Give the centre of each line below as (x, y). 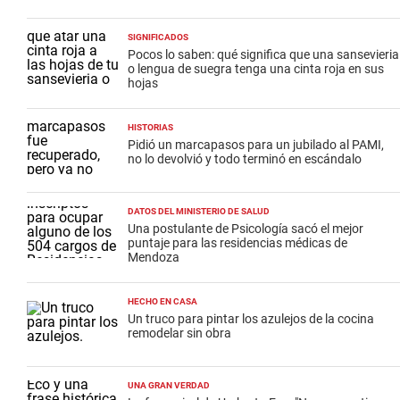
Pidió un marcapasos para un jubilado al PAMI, (256, 144)
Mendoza (154, 257)
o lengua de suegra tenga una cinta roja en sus (256, 68)
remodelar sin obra (179, 333)
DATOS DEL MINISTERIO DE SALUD (199, 211)
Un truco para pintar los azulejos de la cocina (251, 318)
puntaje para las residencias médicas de (237, 242)
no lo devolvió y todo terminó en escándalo (245, 158)
